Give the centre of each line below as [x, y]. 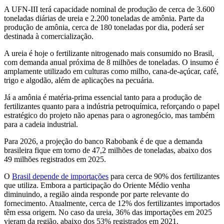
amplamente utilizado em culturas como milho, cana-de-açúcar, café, [111, 71]
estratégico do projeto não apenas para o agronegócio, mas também [109, 115]
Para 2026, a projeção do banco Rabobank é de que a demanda [103, 141]
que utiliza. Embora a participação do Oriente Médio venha [97, 185]
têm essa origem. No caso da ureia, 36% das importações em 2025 [108, 212]
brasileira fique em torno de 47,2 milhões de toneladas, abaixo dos [108, 150]
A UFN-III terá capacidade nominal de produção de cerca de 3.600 [109, 9]
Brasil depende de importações [60, 176]
